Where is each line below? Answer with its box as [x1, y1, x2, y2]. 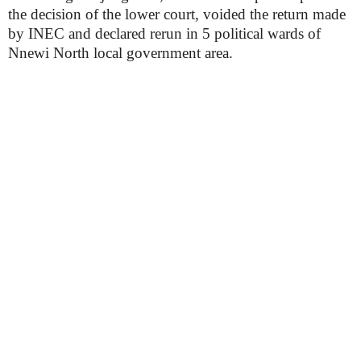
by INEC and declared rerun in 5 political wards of [8, 24, 321, 42]
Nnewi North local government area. [8, 44, 233, 61]
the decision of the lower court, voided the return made [8, 5, 346, 23]
